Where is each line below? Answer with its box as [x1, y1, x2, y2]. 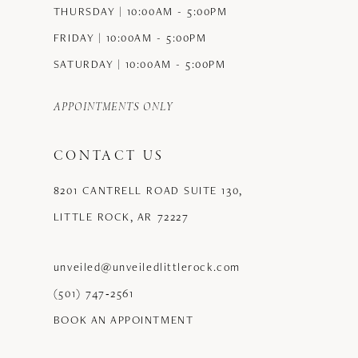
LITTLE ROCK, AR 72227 [53, 209, 189, 225]
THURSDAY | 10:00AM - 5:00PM [53, 3, 228, 18]
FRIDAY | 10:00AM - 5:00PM [53, 30, 207, 45]
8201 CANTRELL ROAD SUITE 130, [53, 183, 243, 198]
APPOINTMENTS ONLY [53, 101, 174, 113]
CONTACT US [53, 147, 165, 165]
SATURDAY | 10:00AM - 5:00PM [53, 56, 226, 71]
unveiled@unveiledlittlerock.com [53, 260, 241, 275]
